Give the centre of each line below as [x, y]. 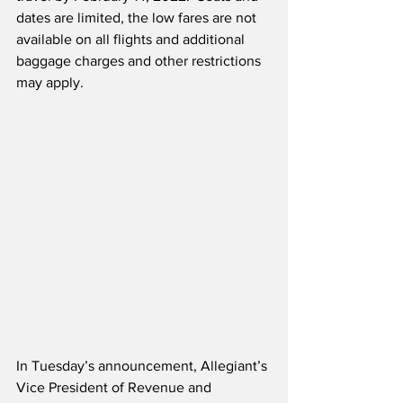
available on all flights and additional [132, 40]
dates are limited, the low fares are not [138, 18]
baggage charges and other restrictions [140, 61]
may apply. [50, 83]
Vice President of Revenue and [116, 388]
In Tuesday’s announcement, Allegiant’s [143, 366]
